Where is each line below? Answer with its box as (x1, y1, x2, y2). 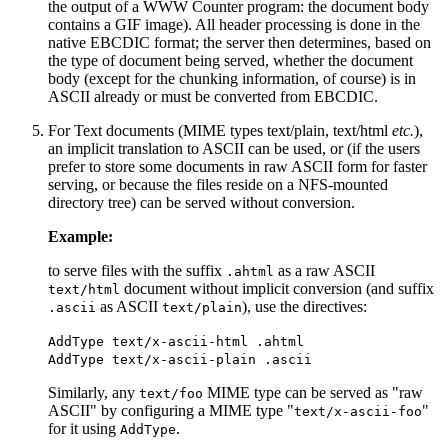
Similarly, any (48, 384, 139, 402)
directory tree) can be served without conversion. (48, 194, 355, 212)
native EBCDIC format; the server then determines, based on (48, 34, 431, 52)
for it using (48, 420, 120, 438)
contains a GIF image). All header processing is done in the (48, 16, 420, 34)
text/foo (139, 386, 203, 402)
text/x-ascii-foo (294, 404, 422, 420)
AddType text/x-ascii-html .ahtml (48, 334, 304, 350)
